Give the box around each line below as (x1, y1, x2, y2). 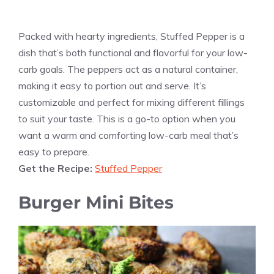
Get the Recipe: (18, 161, 95, 174)
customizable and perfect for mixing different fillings (18, 95, 245, 108)
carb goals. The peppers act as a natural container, (18, 62, 238, 75)
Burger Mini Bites (18, 191, 174, 213)
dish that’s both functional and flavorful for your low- (18, 46, 248, 59)
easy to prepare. (18, 145, 89, 158)
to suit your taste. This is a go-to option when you (18, 112, 235, 125)
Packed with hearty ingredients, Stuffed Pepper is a (18, 29, 245, 42)
